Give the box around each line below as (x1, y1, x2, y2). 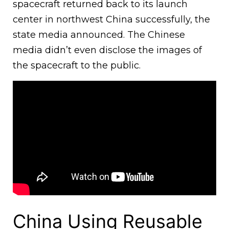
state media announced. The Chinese (13, 29, 185, 41)
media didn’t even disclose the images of (13, 44, 202, 56)
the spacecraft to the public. (13, 60, 141, 72)
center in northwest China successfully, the (13, 14, 210, 26)
